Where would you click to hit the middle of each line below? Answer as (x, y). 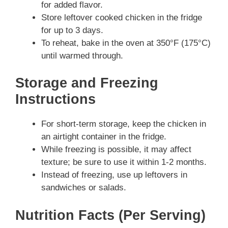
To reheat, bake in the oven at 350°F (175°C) (126, 43)
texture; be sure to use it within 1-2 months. (124, 162)
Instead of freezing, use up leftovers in (114, 175)
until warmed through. (82, 55)
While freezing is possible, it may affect (116, 150)
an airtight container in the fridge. (104, 137)
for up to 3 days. (72, 30)
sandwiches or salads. (84, 188)
